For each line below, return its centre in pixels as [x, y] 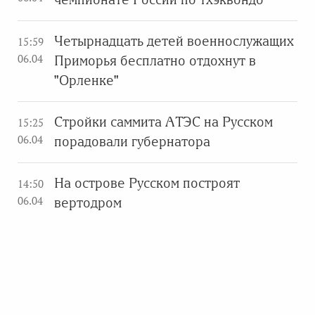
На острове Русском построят [147, 183]
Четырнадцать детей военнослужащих [174, 41]
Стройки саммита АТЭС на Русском [163, 122]
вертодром [88, 202]
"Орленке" [86, 80]
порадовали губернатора [132, 141]
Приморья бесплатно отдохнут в [155, 60]
